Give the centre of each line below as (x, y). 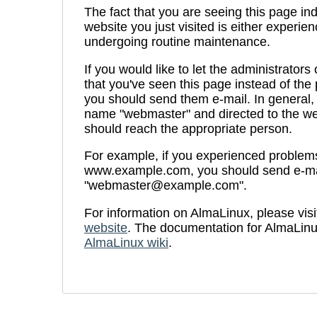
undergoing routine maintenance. (177, 42)
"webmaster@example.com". (166, 186)
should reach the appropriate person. (188, 128)
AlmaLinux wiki (126, 242)
